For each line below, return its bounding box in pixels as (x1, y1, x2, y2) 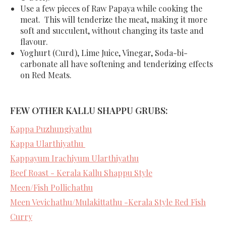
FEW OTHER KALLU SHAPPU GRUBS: (10, 104, 168, 117)
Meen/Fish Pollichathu (10, 182, 93, 193)
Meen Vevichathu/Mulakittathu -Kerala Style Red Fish (10, 197, 206, 208)
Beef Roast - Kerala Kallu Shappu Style (10, 167, 152, 179)
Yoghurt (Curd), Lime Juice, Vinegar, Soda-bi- (20, 47, 188, 59)
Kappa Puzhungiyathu (10, 124, 92, 135)
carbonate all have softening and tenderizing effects (20, 59, 213, 70)
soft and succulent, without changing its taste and (20, 25, 204, 36)
